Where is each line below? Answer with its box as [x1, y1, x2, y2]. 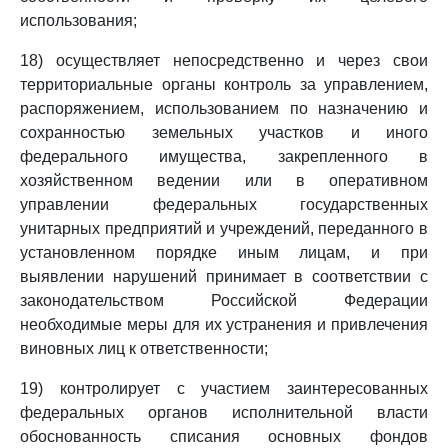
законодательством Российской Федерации [20, 292, 428, 309]
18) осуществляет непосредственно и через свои [20, 52, 428, 69]
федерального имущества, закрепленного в [20, 148, 428, 165]
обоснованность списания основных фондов [20, 428, 428, 445]
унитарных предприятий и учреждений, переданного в [20, 220, 428, 237]
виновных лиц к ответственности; [20, 340, 268, 357]
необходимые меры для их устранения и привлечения [20, 316, 428, 333]
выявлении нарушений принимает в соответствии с [20, 268, 428, 285]
